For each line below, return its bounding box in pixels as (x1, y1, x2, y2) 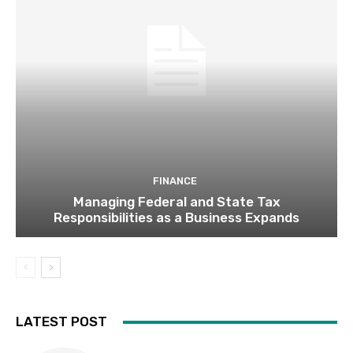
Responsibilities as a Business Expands (54, 210, 299, 226)
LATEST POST (16, 314, 107, 330)
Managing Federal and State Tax (72, 194, 281, 210)
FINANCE (152, 175, 197, 188)
